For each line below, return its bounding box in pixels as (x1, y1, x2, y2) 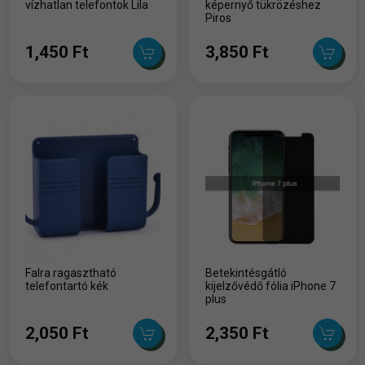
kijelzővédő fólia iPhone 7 (204, 279, 336, 292)
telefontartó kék (25, 279, 109, 292)
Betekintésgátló (204, 266, 287, 279)
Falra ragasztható (25, 266, 117, 279)
